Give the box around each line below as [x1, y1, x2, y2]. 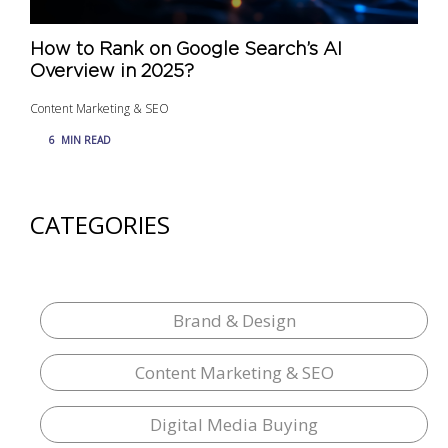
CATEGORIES [30, 207, 170, 241]
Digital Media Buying [150, 412, 318, 436]
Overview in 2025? [30, 62, 194, 81]
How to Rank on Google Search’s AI [30, 40, 342, 59]
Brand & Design [172, 308, 296, 332]
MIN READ [61, 132, 111, 147]
